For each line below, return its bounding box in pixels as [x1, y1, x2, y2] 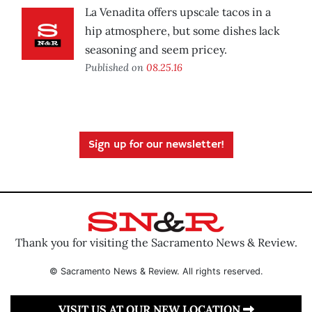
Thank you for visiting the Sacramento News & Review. [15, 235, 297, 249]
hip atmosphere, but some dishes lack [85, 24, 280, 38]
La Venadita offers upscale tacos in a [85, 5, 271, 19]
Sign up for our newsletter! [88, 138, 224, 153]
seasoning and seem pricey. [85, 42, 227, 57]
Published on [85, 61, 146, 75]
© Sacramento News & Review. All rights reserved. [49, 265, 263, 276]
